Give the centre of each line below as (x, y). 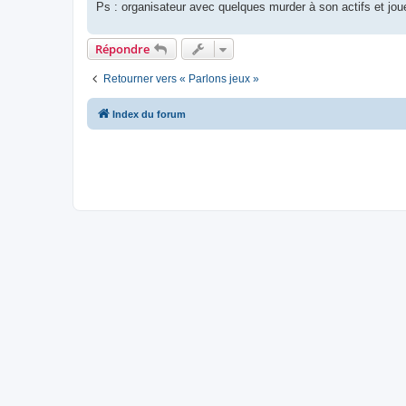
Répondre (122, 48)
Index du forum (149, 114)
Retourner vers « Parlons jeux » (181, 78)
